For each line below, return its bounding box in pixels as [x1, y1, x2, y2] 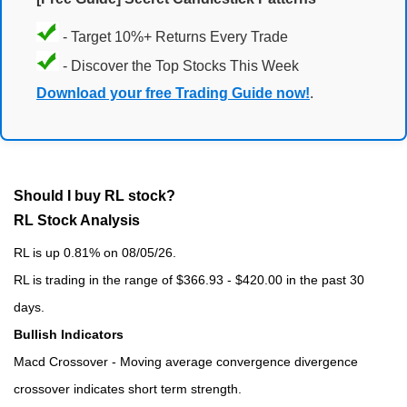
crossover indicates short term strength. [14, 381, 242, 396]
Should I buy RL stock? [14, 187, 175, 203]
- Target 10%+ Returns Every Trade [59, 29, 288, 45]
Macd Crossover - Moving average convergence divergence [14, 353, 358, 369]
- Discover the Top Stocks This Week [59, 58, 299, 74]
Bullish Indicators [14, 326, 124, 342]
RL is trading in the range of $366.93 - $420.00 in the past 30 [14, 272, 364, 287]
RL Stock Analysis [14, 212, 140, 228]
